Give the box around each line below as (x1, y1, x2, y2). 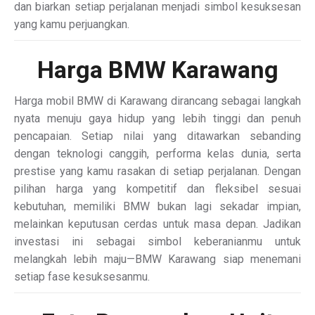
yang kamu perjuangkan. (14, 18, 129, 32)
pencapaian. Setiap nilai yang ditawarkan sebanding (14, 129, 301, 143)
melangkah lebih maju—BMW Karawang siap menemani (14, 252, 301, 266)
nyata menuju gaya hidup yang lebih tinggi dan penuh (14, 112, 301, 126)
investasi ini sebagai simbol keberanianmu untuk (14, 235, 301, 249)
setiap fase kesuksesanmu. (14, 270, 150, 284)
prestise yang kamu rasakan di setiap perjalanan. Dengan (14, 165, 301, 179)
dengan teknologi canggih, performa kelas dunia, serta (14, 147, 301, 161)
